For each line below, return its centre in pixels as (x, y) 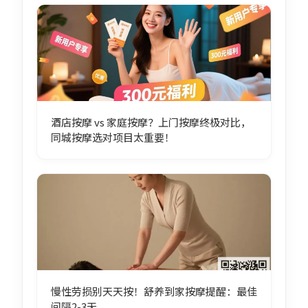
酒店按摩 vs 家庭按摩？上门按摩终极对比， (151, 122)
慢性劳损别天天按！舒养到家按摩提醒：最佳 (154, 291)
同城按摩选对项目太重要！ (112, 137)
